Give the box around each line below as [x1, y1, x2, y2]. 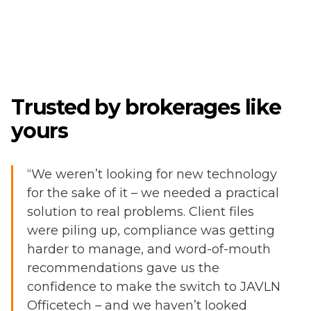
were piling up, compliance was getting [27, 223, 275, 238]
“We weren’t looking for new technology [27, 167, 277, 182]
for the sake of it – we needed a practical [27, 185, 279, 201]
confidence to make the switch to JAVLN [27, 279, 280, 294]
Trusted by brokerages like [11, 94, 281, 120]
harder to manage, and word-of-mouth [27, 242, 271, 257]
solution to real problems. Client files [27, 204, 254, 219]
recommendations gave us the [27, 260, 219, 276]
